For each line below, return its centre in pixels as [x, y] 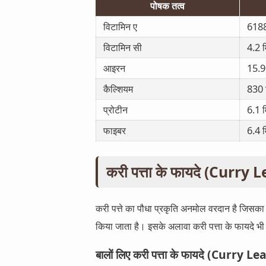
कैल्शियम [118, 89]
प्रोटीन [116, 110]
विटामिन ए [121, 27]
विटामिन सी [123, 47]
